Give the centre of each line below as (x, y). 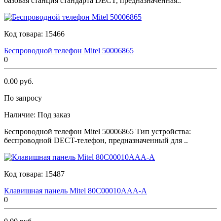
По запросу (23, 98)
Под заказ (54, 114)
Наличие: (21, 114)
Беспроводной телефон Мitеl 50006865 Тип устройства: (97, 131)
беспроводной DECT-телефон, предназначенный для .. (96, 140)
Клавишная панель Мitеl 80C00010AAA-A (75, 190)
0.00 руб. (19, 81)
